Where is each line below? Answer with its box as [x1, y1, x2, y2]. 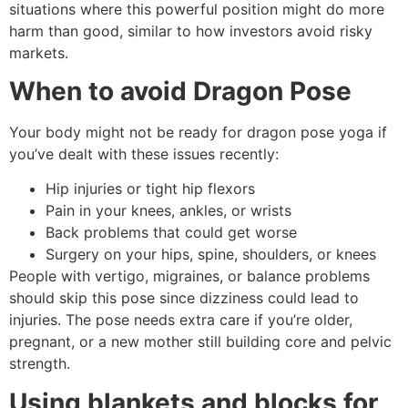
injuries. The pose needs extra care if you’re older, [9, 311, 352, 330]
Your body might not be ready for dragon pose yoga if [9, 123, 387, 142]
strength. [9, 354, 70, 373]
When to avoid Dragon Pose [9, 76, 352, 107]
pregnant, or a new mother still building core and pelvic [9, 332, 392, 352]
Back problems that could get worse [46, 223, 297, 242]
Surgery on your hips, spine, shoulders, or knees [46, 245, 376, 264]
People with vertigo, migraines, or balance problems [9, 267, 370, 286]
